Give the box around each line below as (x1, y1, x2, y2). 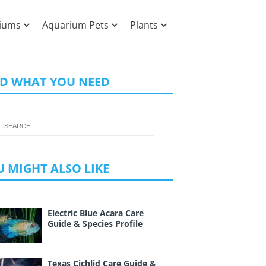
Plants (130, 18, 158, 31)
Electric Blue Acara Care (47, 207, 144, 218)
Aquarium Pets (42, 18, 109, 31)
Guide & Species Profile (47, 217, 142, 229)
